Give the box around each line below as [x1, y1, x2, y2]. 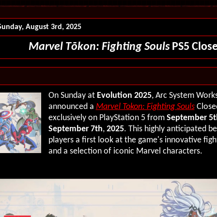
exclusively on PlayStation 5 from [48, 113, 167, 123]
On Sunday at [48, 91, 97, 100]
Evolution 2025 [96, 91, 152, 100]
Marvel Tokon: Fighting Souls [95, 102, 195, 111]
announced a [48, 102, 96, 111]
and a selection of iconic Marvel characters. [48, 147, 202, 156]
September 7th [48, 124, 103, 134]
